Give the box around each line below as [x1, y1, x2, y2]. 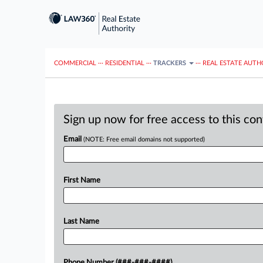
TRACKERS [153, 59, 188, 66]
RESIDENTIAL [105, 59, 144, 66]
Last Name [63, 218, 99, 225]
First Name [63, 177, 100, 184]
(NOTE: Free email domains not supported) [83, 136, 205, 143]
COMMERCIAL [54, 59, 96, 66]
